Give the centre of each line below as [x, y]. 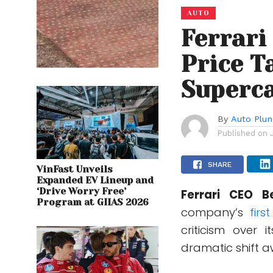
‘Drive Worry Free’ [81, 191]
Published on [243, 133]
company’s [216, 212]
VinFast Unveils [75, 169]
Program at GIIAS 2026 [93, 202]
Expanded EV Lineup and [95, 180]
